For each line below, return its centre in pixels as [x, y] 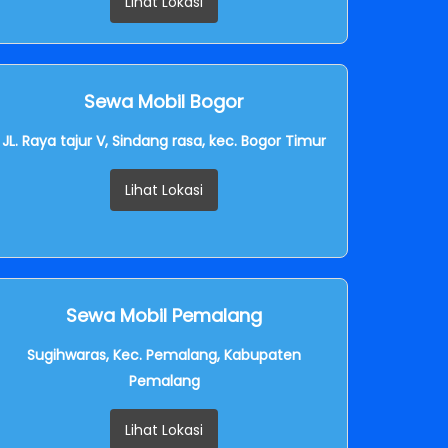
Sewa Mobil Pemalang [164, 315]
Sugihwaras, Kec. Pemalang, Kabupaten [164, 354]
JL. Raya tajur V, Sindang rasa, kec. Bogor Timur [164, 140]
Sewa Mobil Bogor [164, 101]
